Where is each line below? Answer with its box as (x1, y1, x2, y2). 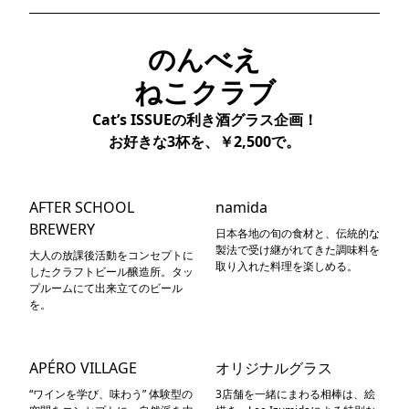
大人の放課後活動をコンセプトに (29, 247, 194, 263)
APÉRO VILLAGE (29, 358, 137, 378)
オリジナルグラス (215, 358, 332, 378)
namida (215, 197, 267, 217)
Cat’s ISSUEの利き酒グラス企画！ (91, 110, 318, 130)
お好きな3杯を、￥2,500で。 (109, 131, 300, 152)
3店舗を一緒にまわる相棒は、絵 (215, 386, 375, 402)
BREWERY (29, 219, 95, 239)
